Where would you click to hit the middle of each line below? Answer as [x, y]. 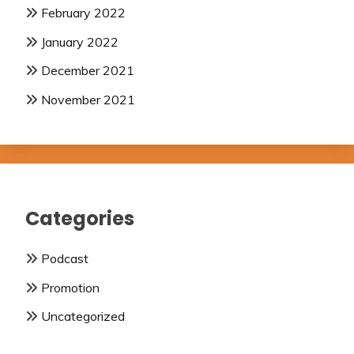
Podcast [65, 258]
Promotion [70, 287]
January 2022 [80, 41]
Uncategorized [83, 316]
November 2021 [88, 100]
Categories [80, 218]
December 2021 [88, 71]
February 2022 [83, 12]
